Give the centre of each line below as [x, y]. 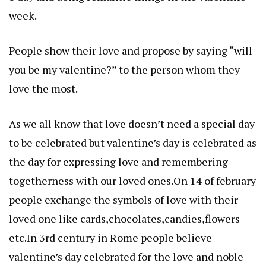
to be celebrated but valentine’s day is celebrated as [133, 142]
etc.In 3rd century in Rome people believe [110, 237]
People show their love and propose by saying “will [131, 50]
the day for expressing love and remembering [118, 161]
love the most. [43, 88]
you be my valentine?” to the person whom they [124, 69]
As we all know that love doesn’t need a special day [132, 123]
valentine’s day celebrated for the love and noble [126, 256]
